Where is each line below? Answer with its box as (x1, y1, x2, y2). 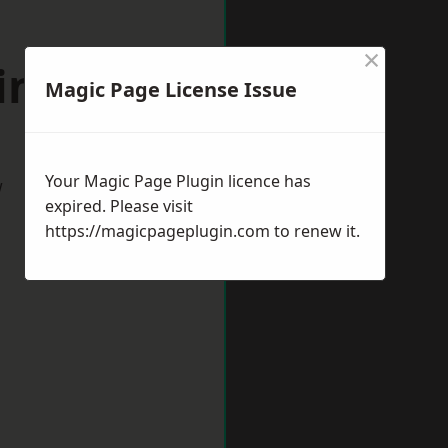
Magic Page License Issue (45, 76, 297, 103)
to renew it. (270, 220, 360, 242)
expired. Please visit (45, 195, 193, 217)
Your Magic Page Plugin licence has (45, 170, 311, 192)
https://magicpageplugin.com (45, 220, 270, 242)
